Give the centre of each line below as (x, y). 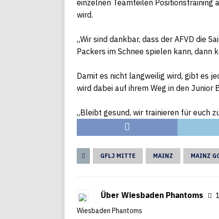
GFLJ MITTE (118, 156)
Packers (91, 51)
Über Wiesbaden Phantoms (153, 195)
